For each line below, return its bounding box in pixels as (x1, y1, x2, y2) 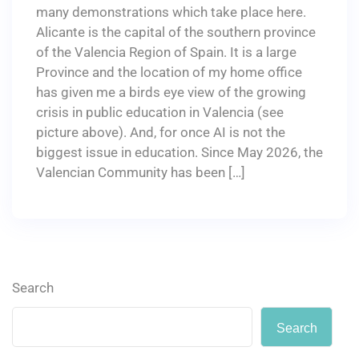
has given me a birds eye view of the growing (36, 84, 306, 101)
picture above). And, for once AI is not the (36, 124, 285, 141)
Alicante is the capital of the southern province (36, 24, 316, 41)
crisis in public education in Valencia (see (36, 104, 284, 121)
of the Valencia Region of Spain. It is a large (36, 44, 296, 61)
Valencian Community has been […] (36, 164, 245, 181)
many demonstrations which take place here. (36, 4, 306, 21)
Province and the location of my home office (36, 64, 302, 81)
